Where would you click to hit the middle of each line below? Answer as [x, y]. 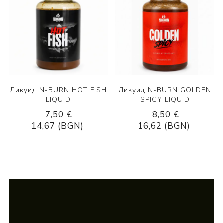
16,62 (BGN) [164, 126]
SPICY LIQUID [165, 99]
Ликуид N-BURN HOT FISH [58, 90]
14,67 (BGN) [57, 126]
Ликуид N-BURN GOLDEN [165, 90]
